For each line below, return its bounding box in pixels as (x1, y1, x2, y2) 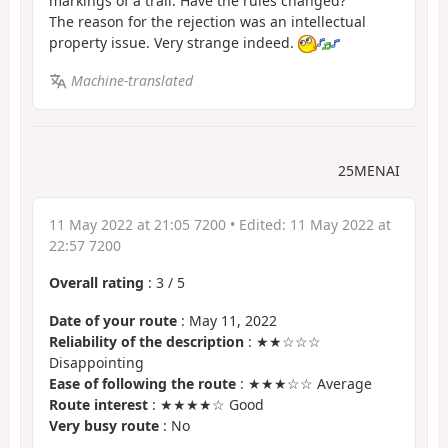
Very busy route (49, 416, 159, 436)
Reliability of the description (49, 332, 244, 352)
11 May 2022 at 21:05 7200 (49, 214, 226, 234)
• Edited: (226, 214, 290, 234)
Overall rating (49, 272, 144, 292)
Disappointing (49, 353, 144, 373)
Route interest (49, 395, 148, 415)
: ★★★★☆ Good (148, 395, 264, 415)
